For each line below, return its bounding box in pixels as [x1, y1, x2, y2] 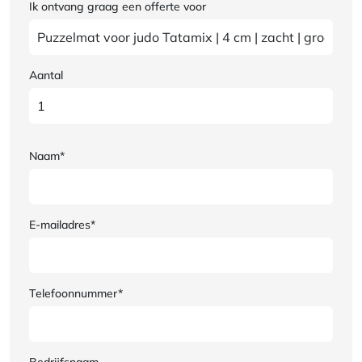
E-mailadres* [29, 217, 95, 232]
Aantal [29, 67, 63, 82]
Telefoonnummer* [29, 285, 123, 301]
